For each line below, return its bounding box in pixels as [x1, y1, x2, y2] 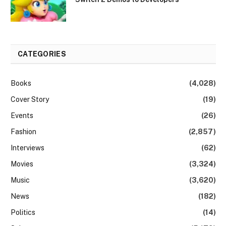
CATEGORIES [18, 50, 66, 59]
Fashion [11, 128, 36, 136]
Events [11, 111, 33, 120]
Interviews [11, 144, 44, 152]
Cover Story [11, 95, 49, 104]
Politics [11, 208, 35, 217]
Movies [11, 160, 33, 168]
